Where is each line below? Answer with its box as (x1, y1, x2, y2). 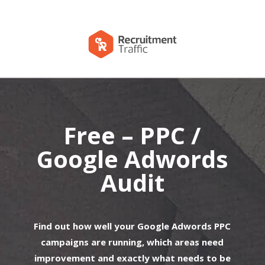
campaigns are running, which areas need (41, 235, 224, 248)
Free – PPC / (63, 118, 202, 151)
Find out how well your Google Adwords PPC (34, 219, 231, 232)
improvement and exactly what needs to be (34, 251, 231, 264)
